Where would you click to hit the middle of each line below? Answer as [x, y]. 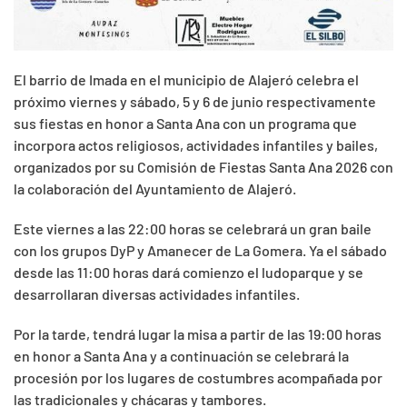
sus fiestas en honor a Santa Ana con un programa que [185, 124]
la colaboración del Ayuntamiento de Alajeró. [155, 189]
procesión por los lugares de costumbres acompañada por [198, 378]
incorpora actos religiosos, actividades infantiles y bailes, [196, 145]
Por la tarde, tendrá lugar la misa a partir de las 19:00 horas [198, 334]
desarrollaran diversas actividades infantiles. [157, 294]
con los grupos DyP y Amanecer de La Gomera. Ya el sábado [200, 251]
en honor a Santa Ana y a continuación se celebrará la [181, 356]
